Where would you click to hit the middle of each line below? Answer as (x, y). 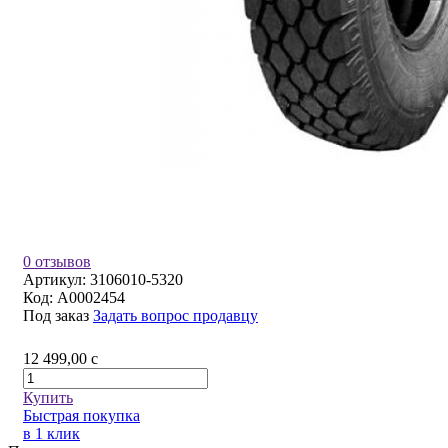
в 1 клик (51, 434)
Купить (48, 398)
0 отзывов (57, 262)
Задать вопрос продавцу (175, 316)
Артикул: (56, 280)
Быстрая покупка (81, 416)
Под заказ (56, 316)
